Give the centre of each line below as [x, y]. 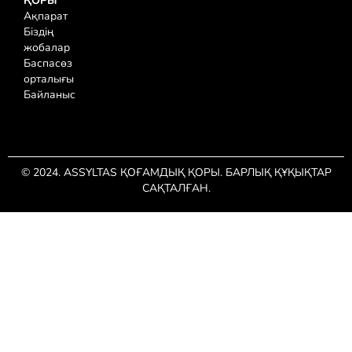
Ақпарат [46, 16]
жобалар [47, 48]
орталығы [49, 79]
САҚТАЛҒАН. [176, 189]
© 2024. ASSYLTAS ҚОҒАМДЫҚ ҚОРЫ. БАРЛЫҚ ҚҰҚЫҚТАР [176, 173]
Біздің [39, 32]
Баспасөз [48, 64]
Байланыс [49, 95]
